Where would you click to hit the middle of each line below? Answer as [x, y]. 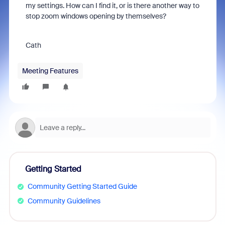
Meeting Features [50, 71]
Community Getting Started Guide [82, 186]
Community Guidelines [64, 201]
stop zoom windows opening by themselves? [96, 16]
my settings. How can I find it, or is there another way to [112, 6]
